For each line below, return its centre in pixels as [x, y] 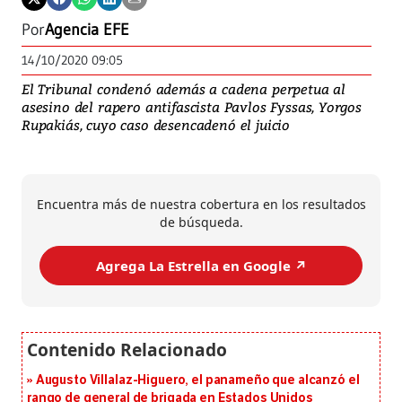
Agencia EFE [87, 30]
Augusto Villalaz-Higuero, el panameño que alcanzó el [197, 380]
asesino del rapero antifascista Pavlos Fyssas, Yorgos [192, 107]
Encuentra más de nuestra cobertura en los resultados [201, 205]
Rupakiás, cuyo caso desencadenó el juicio [156, 125]
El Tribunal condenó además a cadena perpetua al [184, 89]
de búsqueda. [201, 223]
